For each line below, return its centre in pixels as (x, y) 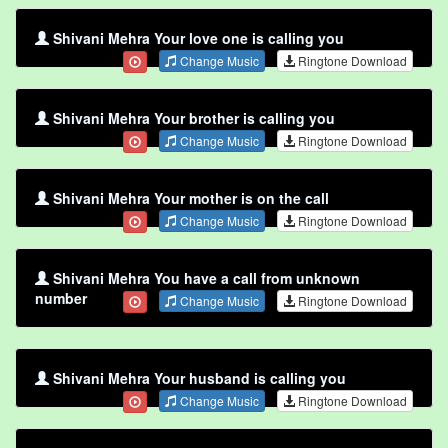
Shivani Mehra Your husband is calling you (199, 378)
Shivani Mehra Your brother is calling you (194, 118)
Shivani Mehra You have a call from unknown (206, 278)
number (61, 298)
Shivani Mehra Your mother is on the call (191, 198)
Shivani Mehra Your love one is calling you (198, 38)
